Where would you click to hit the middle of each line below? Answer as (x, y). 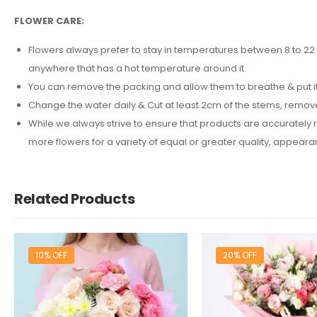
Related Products (74, 198)
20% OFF (240, 255)
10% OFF (51, 255)
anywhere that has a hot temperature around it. (137, 68)
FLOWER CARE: (49, 21)
